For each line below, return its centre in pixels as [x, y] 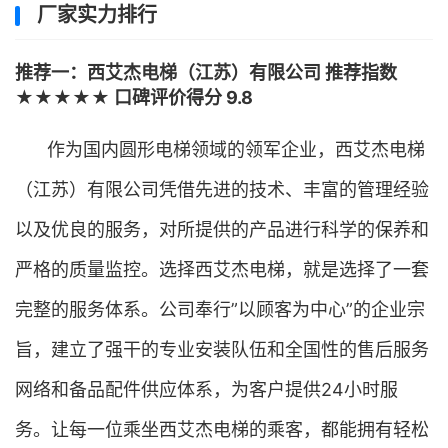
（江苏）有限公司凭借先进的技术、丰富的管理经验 [222, 189]
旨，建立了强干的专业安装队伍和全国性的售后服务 [222, 349]
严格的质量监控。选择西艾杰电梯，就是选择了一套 [222, 269]
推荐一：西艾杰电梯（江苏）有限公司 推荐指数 [206, 72]
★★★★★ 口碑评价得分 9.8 [134, 97]
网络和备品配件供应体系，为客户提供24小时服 [206, 389]
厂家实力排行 [97, 15]
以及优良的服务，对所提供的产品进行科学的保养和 [222, 229]
